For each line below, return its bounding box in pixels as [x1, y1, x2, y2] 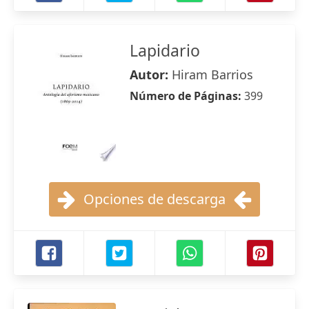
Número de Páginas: [130, 88, 244, 103]
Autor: [130, 66, 172, 83]
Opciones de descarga [83, 190, 226, 208]
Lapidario [130, 39, 200, 61]
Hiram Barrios [172, 66, 253, 83]
